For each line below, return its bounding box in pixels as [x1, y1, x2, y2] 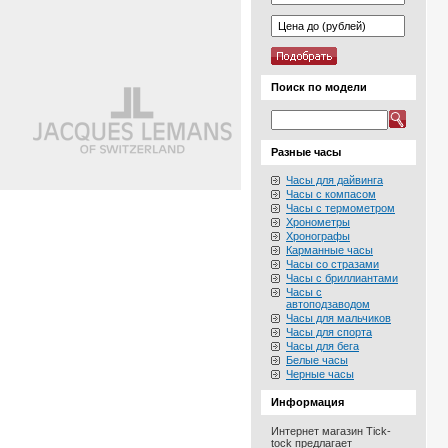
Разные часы [271, 146, 341, 158]
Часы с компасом [286, 188, 376, 200]
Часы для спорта [286, 326, 372, 338]
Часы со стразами [286, 258, 379, 270]
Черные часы [286, 368, 354, 380]
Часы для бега [286, 340, 359, 352]
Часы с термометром [286, 202, 395, 214]
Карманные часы [286, 244, 373, 256]
